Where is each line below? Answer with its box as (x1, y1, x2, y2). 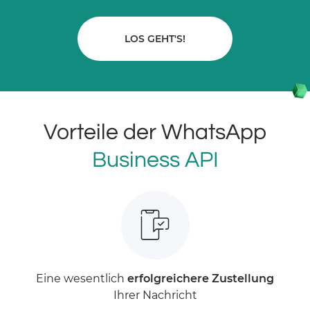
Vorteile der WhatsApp (44, 120, 266, 144)
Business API (91, 148, 219, 172)
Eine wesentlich (36, 271, 127, 285)
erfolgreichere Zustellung (127, 271, 274, 285)
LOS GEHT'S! (125, 32, 185, 45)
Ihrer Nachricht (113, 288, 197, 302)
